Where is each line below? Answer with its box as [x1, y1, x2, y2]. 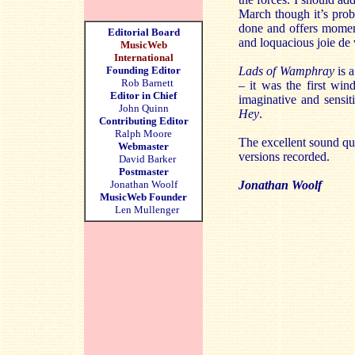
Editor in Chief [110, 90, 177, 101]
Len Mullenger [108, 204, 179, 216]
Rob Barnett [120, 77, 174, 89]
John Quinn [118, 102, 169, 114]
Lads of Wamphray [239, 64, 334, 78]
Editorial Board [107, 26, 180, 38]
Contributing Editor [98, 115, 189, 127]
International [113, 52, 174, 63]
